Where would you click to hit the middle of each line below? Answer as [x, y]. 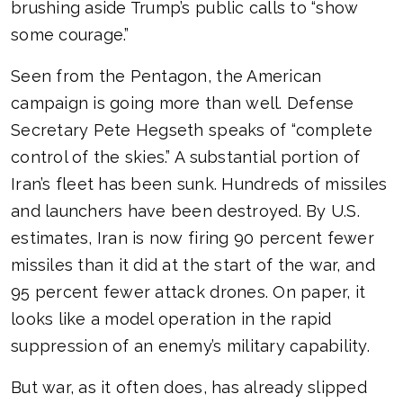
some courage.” [70, 35]
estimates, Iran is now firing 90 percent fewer [193, 238]
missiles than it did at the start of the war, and [193, 265]
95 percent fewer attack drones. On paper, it [188, 292]
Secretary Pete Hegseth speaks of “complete [192, 130]
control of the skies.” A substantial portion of [186, 157]
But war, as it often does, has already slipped [189, 388]
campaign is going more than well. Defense [183, 103]
